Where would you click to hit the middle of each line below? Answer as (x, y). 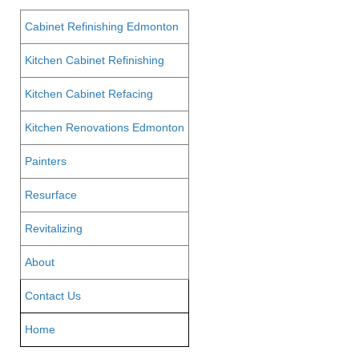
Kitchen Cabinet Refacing (89, 93)
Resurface (51, 194)
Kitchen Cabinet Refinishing (95, 60)
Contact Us (53, 295)
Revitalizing (54, 228)
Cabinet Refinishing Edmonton (102, 26)
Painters (46, 161)
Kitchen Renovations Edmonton (105, 127)
